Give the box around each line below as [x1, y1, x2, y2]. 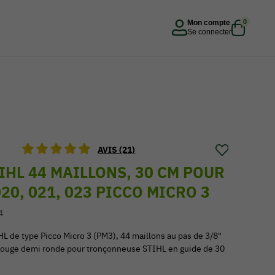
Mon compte [187, 18, 230, 27]
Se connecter [187, 27, 231, 36]
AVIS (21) [98, 144, 136, 155]
